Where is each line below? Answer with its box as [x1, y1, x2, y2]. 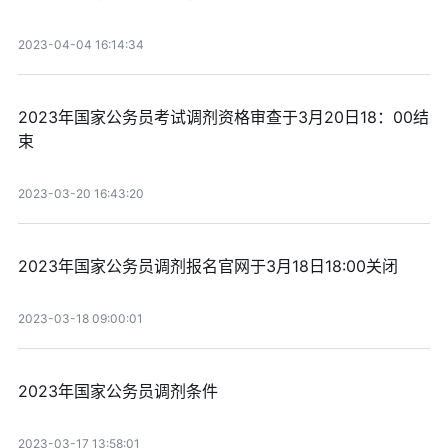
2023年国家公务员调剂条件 [17, 381, 218, 402]
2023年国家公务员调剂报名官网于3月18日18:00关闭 [17, 256, 398, 277]
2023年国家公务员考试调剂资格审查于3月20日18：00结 [17, 107, 429, 128]
